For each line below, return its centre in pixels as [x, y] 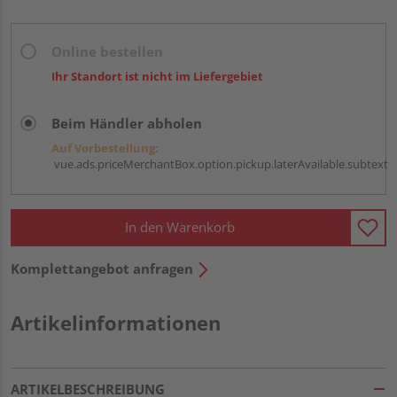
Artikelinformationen [116, 322]
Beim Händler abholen [127, 123]
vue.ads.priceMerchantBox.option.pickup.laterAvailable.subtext [220, 163]
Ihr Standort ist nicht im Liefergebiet [157, 76]
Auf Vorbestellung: [105, 148]
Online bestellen [107, 51]
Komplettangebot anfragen [102, 268]
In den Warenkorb [180, 227]
